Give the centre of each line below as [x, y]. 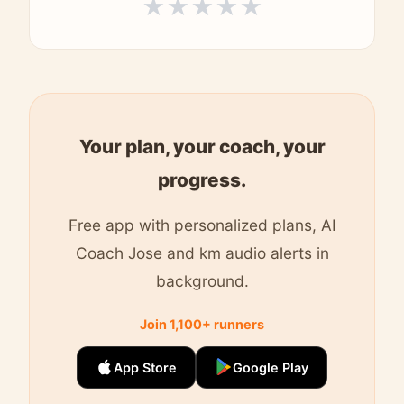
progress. [202, 179]
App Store [145, 367]
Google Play [271, 367]
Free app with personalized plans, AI [202, 225]
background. [202, 280]
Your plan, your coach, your [202, 146]
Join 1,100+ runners [202, 324]
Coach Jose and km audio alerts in [202, 252]
